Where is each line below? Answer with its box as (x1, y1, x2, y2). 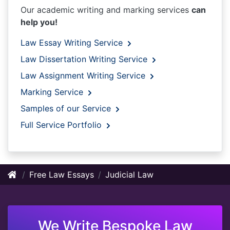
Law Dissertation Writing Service (21, 54, 150, 65)
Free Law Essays (29, 169, 94, 180)
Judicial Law (105, 169, 154, 180)
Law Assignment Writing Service (21, 70, 148, 81)
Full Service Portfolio (21, 120, 104, 130)
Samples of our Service (21, 103, 113, 114)
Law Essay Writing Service (21, 37, 125, 48)
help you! (21, 17, 57, 28)
